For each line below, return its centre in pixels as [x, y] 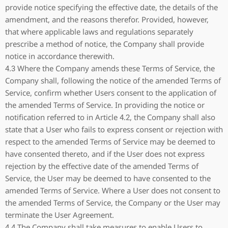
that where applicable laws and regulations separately [99, 32]
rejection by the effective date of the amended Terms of [102, 166]
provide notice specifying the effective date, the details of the [111, 7]
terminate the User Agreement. [60, 215]
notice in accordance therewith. [60, 56]
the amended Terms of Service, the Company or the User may [113, 203]
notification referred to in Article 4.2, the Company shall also [110, 117]
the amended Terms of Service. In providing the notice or [105, 105]
